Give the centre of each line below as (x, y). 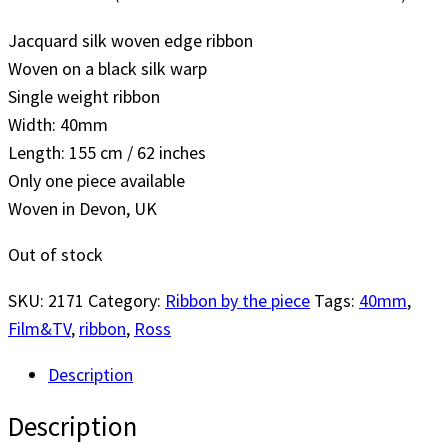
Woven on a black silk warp (107, 69)
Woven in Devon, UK (82, 209)
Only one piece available (96, 181)
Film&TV (39, 329)
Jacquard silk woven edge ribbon (130, 41)
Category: (126, 301)
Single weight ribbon (84, 97)
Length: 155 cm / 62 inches (107, 153)
